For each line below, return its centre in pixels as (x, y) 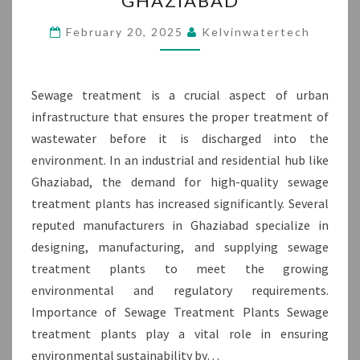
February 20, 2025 (127, 32)
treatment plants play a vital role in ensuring (180, 333)
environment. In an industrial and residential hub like (180, 160)
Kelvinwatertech (256, 32)
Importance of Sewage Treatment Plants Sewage (180, 312)
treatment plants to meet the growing (180, 268)
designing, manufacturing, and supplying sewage (180, 247)
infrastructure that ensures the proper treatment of (180, 117)
